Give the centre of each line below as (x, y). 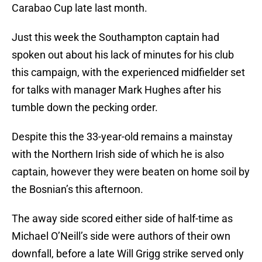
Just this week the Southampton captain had (116, 37)
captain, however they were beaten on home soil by (131, 172)
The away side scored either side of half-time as (122, 219)
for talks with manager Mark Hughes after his (116, 90)
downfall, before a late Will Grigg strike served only (128, 254)
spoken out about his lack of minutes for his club (123, 55)
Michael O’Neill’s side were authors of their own (121, 236)
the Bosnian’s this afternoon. (77, 189)
